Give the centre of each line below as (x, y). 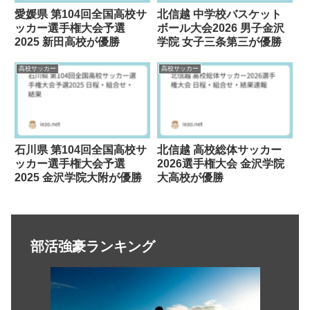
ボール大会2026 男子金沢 (220, 28)
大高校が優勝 (190, 177)
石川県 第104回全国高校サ (81, 149)
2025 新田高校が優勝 (67, 42)
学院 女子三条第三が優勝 (219, 42)
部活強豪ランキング (93, 246)
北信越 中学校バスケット (219, 14)
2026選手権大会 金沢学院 (220, 163)
